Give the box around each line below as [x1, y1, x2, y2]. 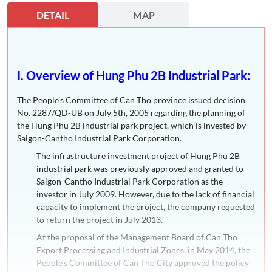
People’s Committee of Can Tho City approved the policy [36, 257, 249, 268]
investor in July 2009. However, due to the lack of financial [36, 189, 254, 200]
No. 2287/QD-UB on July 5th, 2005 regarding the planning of [17, 107, 245, 118]
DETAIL [36, 9, 69, 21]
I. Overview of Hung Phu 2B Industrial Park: [17, 68, 250, 83]
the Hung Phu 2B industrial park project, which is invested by [17, 120, 246, 131]
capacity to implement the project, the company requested [36, 202, 255, 212]
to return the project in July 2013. [36, 214, 163, 225]
